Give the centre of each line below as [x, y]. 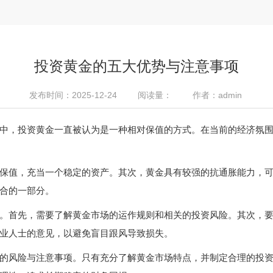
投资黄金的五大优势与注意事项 [136, 66]
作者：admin [217, 95]
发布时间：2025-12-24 [73, 95]
